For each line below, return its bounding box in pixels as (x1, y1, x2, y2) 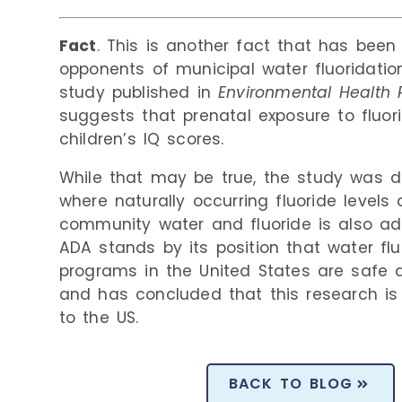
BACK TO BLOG (229, 373, 353, 395)
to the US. (58, 307, 139, 329)
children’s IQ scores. (58, 127, 224, 150)
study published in (58, 81, 218, 103)
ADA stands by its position (58, 237, 280, 259)
